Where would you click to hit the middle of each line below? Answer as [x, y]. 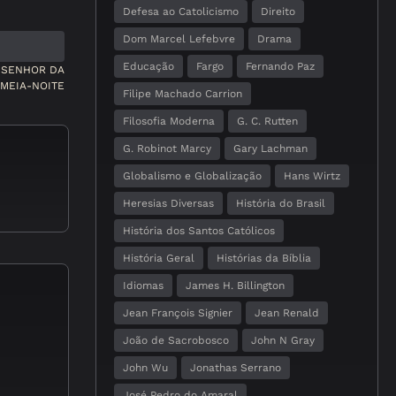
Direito [278, 11]
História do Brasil [281, 203]
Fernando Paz [280, 66]
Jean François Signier [178, 313]
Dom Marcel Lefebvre [179, 39]
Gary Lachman [270, 148]
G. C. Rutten [267, 121]
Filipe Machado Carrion [183, 94]
